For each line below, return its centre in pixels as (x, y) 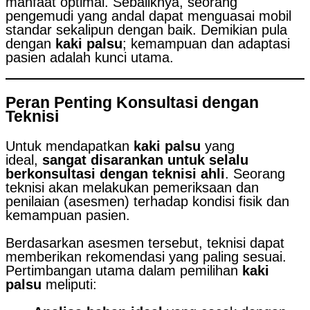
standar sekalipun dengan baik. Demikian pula (146, 29)
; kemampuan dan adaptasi (206, 43)
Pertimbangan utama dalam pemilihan (124, 271)
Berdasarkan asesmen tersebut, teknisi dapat (145, 243)
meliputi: (69, 285)
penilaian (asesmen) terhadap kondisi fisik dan (147, 202)
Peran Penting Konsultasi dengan (132, 103)
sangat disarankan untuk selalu (145, 160)
